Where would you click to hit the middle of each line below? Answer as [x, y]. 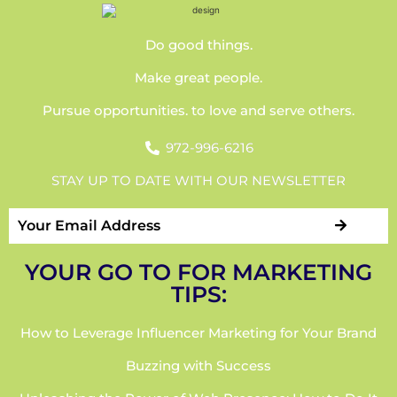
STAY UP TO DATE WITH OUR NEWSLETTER [198, 180]
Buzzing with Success [198, 365]
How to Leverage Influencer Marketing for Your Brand [198, 332]
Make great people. [198, 77]
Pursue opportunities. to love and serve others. [198, 110]
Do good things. [198, 44]
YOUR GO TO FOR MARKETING [198, 272]
